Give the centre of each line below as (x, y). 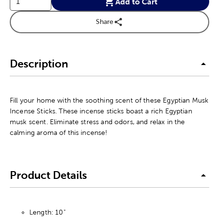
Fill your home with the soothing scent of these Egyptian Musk (109, 100)
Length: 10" (47, 212)
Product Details (48, 175)
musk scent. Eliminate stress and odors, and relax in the (98, 121)
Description (39, 64)
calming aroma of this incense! (59, 132)
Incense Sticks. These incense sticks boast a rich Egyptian (101, 111)
